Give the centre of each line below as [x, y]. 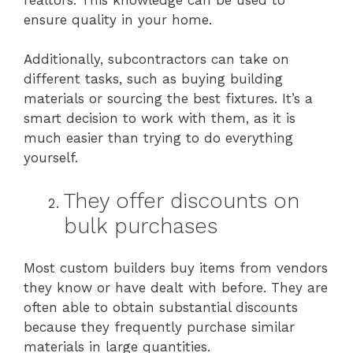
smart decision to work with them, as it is [160, 118]
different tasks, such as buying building [153, 79]
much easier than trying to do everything [158, 138]
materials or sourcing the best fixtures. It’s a [168, 98]
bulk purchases [141, 226]
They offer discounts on [182, 201]
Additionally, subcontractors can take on [156, 59]
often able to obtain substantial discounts [161, 307]
